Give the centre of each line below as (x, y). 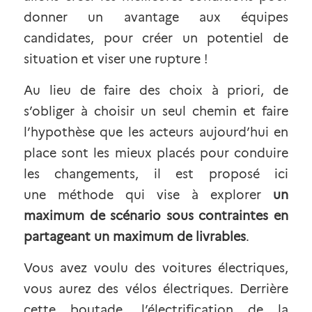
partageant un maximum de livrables (135, 237)
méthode (86, 195)
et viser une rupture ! (145, 59)
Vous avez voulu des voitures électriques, (156, 268)
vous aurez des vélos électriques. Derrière (156, 289)
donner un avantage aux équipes (156, 17)
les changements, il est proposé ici (156, 174)
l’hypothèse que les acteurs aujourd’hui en (156, 132)
